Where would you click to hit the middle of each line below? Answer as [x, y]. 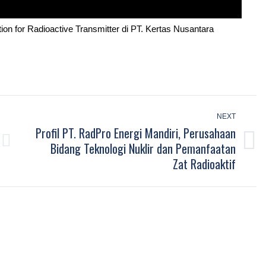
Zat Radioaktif [205, 164]
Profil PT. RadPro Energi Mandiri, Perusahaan [136, 133]
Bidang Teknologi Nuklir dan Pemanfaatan [143, 148]
